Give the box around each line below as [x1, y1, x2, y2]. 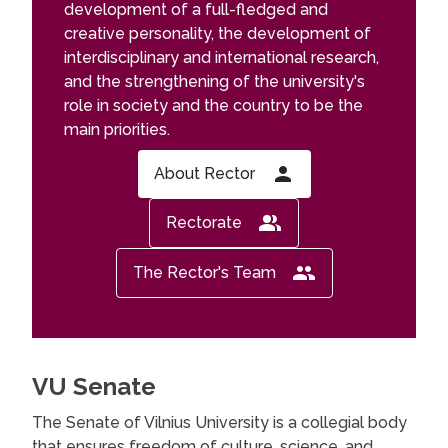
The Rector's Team [132, 263, 276, 282]
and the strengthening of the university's [64, 72, 365, 91]
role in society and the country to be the [64, 96, 363, 115]
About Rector [153, 164, 255, 183]
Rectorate [166, 213, 242, 232]
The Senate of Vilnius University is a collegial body [32, 413, 407, 432]
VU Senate [32, 372, 156, 401]
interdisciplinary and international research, [64, 48, 379, 67]
